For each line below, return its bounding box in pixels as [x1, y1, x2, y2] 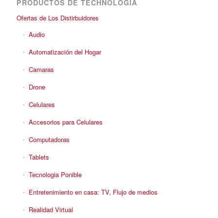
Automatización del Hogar [28, 47, 101, 56]
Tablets [28, 152, 49, 162]
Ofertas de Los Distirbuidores [16, 13, 99, 22]
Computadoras [28, 135, 70, 144]
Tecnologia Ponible [28, 170, 82, 179]
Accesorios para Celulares [28, 117, 103, 127]
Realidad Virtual [28, 205, 73, 214]
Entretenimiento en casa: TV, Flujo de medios [28, 187, 158, 197]
